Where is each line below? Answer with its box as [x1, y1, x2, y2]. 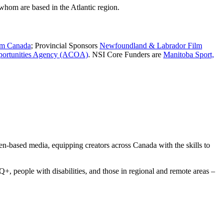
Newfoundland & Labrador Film [100, 41, 202, 50]
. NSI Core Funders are [88, 50, 163, 59]
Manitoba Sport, [163, 50, 214, 59]
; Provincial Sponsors [31, 41, 100, 50]
